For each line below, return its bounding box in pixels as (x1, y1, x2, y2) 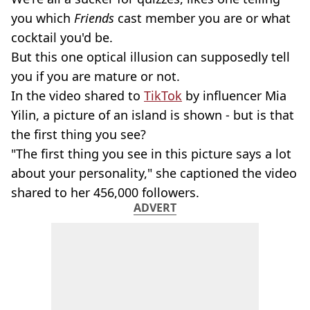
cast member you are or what (114, 10, 291, 26)
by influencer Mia (182, 87, 286, 104)
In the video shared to (11, 87, 144, 104)
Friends (71, 10, 114, 26)
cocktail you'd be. (11, 29, 113, 46)
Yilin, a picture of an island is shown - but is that (11, 107, 294, 123)
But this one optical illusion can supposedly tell (11, 48, 290, 65)
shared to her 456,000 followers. (11, 184, 199, 201)
